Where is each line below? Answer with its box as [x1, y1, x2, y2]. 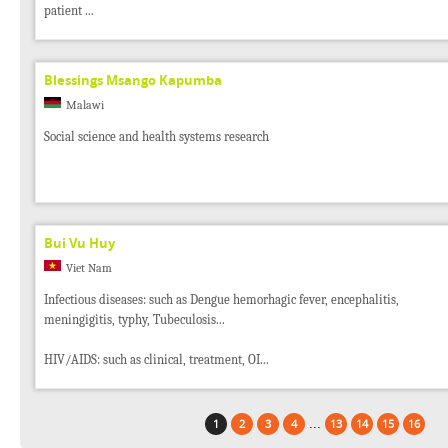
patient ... [44, 3, 94, 19]
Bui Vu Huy [44, 234, 115, 253]
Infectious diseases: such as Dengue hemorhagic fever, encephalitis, [44, 292, 399, 308]
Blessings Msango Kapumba [44, 71, 222, 90]
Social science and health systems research [44, 129, 269, 145]
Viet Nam [66, 260, 112, 275]
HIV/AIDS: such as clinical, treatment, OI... [44, 352, 269, 368]
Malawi [66, 97, 104, 112]
